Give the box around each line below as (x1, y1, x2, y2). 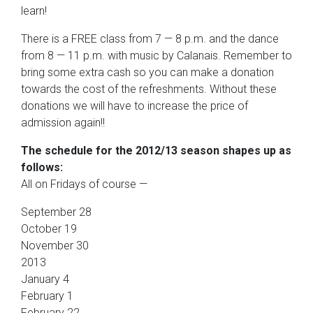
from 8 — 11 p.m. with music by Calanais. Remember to (21, 48, 292, 62)
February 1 (21, 289, 73, 303)
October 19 (21, 221, 77, 235)
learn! (21, 3, 47, 17)
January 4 (21, 272, 69, 286)
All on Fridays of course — (21, 177, 147, 191)
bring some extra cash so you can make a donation (21, 65, 274, 79)
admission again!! (21, 115, 105, 129)
